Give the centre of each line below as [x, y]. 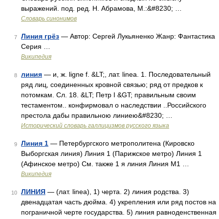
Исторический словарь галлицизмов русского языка [95, 126]
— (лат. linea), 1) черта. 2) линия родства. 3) [117, 192]
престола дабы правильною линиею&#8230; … [97, 115]
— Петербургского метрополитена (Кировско [121, 143]
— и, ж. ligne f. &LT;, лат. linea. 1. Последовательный [126, 74]
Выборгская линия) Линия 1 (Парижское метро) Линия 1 [111, 153]
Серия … [36, 46]
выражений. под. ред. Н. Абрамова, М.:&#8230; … [101, 8]
